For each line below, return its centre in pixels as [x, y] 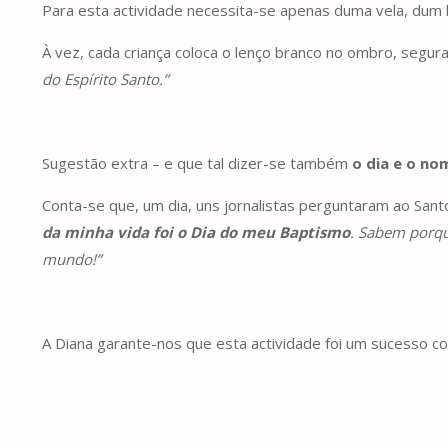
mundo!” [71, 258]
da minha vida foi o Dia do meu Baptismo [196, 231]
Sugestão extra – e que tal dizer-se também [197, 162]
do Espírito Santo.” [105, 78]
